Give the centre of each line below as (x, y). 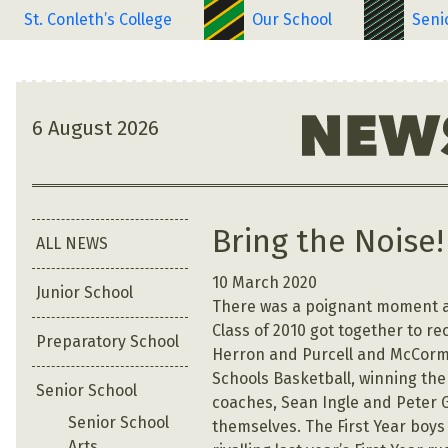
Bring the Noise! (328, 241)
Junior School (84, 292)
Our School (292, 19)
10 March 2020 (265, 283)
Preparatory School (107, 341)
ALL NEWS (72, 243)
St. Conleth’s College (98, 19)
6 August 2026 (95, 127)
